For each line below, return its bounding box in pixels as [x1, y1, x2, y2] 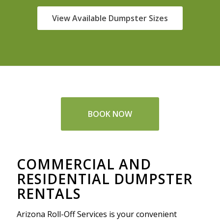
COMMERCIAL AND [16, 155, 151, 173]
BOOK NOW [87, 109, 132, 119]
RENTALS [16, 184, 81, 203]
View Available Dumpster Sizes [52, 13, 168, 24]
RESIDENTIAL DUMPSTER [16, 169, 192, 188]
